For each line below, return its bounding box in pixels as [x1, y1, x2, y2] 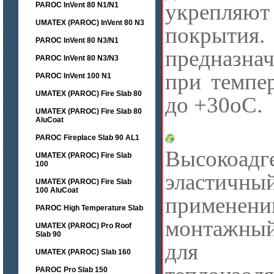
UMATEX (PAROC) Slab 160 [35, 248, 131, 256]
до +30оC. [165, 92, 268, 117]
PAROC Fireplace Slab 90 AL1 [35, 133, 139, 142]
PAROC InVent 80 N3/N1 [35, 36, 119, 45]
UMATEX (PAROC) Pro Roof [35, 221, 131, 230]
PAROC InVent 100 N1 [35, 72, 111, 80]
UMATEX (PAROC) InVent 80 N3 [35, 18, 144, 27]
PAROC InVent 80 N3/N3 [35, 54, 119, 62]
